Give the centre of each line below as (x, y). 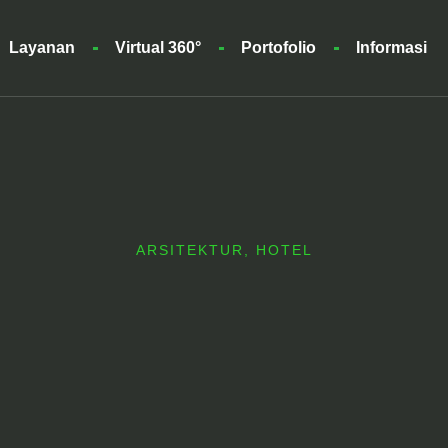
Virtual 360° (158, 47)
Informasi (392, 47)
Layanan (42, 47)
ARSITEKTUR (189, 250)
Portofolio (279, 47)
